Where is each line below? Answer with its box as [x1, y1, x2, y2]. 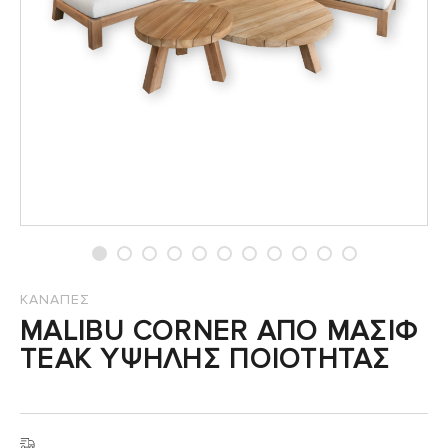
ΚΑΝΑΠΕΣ [20, 291, 90, 309]
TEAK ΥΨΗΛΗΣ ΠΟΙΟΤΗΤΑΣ [20, 342, 391, 377]
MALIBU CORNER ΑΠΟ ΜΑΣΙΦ [20, 314, 419, 349]
